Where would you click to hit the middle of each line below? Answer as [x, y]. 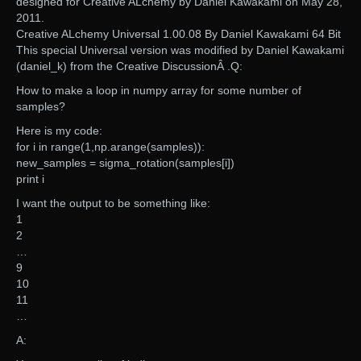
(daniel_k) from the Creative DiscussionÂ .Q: [129, 66]
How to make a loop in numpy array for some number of [159, 90]
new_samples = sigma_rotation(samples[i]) [125, 162]
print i [30, 178]
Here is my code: [59, 130]
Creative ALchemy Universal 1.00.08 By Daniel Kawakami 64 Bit [178, 33]
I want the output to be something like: [113, 203]
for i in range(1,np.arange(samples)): [110, 146]
